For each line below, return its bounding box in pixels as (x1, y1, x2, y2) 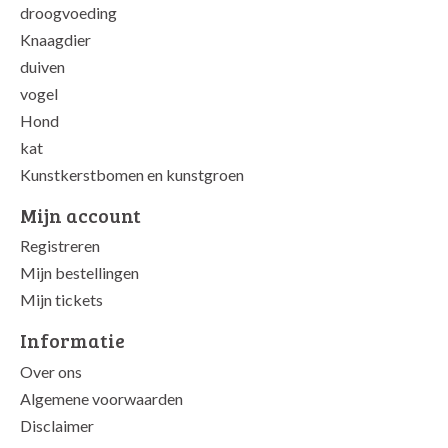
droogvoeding (20, 2, 117, 22)
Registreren (20, 236, 100, 256)
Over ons (20, 361, 82, 381)
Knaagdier (20, 29, 91, 49)
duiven (20, 56, 65, 76)
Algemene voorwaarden (20, 388, 183, 408)
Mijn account (20, 201, 141, 228)
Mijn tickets (20, 290, 103, 310)
